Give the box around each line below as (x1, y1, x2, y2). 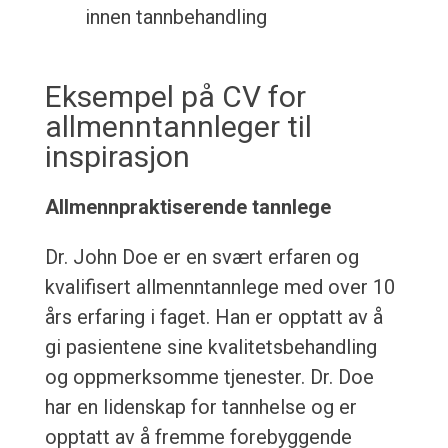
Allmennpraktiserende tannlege (44, 195, 331, 220)
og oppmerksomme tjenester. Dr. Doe (44, 365, 374, 390)
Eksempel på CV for (44, 79, 306, 115)
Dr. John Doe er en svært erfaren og (44, 245, 359, 270)
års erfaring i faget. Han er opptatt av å (44, 305, 383, 330)
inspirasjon (44, 139, 190, 175)
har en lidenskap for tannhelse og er (44, 395, 357, 420)
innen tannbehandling (84, 5, 267, 30)
